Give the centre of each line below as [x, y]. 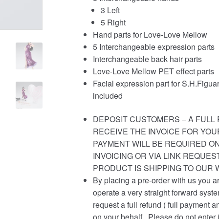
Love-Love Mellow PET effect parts [153, 71]
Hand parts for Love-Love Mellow [150, 35]
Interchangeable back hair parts [147, 59]
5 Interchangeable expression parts [153, 47]
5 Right [113, 22]
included [108, 96]
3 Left [110, 10]
